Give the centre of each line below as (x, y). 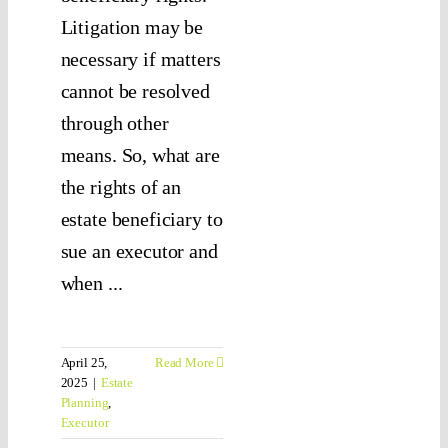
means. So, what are (140, 155)
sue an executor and (139, 251)
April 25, (84, 363)
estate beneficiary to (141, 219)
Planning (84, 403)
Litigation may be (132, 27)
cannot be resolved (135, 91)
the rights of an (121, 187)
